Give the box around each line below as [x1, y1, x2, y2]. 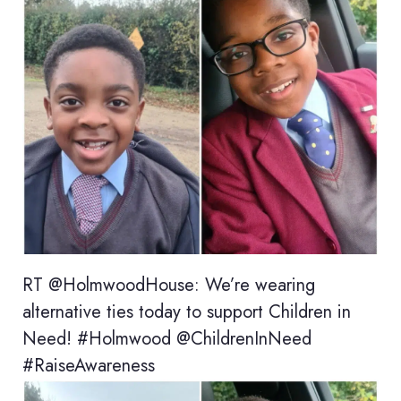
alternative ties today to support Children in [22, 298, 351, 325]
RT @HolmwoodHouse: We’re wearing [22, 271, 315, 298]
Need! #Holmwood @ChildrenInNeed [22, 325, 311, 352]
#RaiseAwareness [22, 352, 155, 379]
